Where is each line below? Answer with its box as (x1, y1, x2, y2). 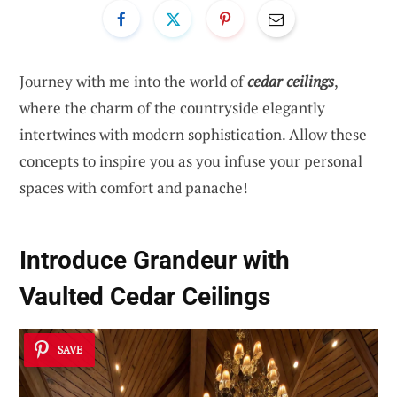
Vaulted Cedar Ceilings (19, 282, 270, 312)
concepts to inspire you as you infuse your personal (19, 150, 362, 171)
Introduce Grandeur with (19, 245, 290, 276)
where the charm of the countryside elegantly (19, 97, 325, 118)
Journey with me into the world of (19, 70, 247, 91)
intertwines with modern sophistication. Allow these (19, 123, 367, 144)
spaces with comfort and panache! (19, 176, 248, 198)
